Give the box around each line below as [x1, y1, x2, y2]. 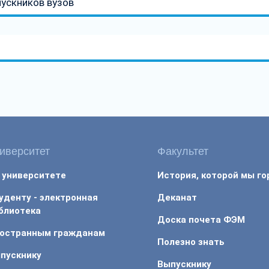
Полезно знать [157, 236, 225, 247]
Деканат [157, 192, 198, 203]
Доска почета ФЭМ [157, 214, 246, 225]
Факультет [157, 145, 209, 157]
